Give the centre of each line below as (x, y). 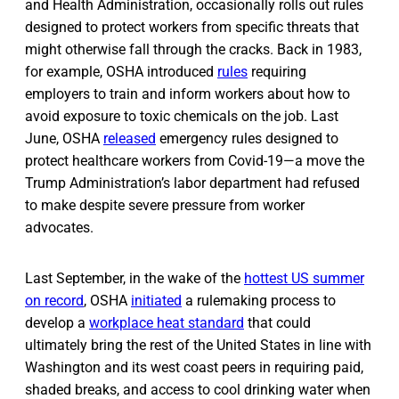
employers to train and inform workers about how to (187, 94)
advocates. (59, 227)
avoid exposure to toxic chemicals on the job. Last (182, 116)
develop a (57, 322)
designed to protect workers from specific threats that (192, 27)
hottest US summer (304, 278)
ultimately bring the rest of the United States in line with (198, 345)
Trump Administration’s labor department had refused (192, 183)
